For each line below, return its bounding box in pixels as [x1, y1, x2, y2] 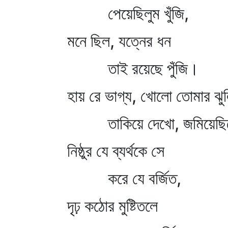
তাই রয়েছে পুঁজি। [67, 59, 199, 78]
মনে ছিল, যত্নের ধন [67, 31, 171, 51]
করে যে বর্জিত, [67, 168, 181, 188]
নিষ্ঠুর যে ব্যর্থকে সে [67, 141, 181, 161]
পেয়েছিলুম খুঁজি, [67, 4, 189, 23]
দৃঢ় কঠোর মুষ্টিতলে [67, 196, 158, 216]
